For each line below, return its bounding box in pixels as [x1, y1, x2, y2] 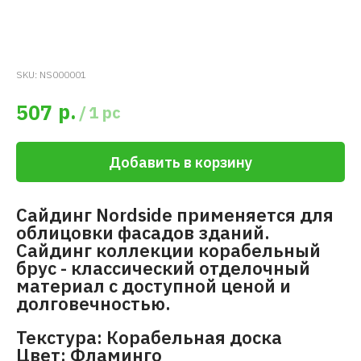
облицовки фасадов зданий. [16, 221, 270, 245]
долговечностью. [16, 292, 171, 316]
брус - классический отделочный [16, 256, 310, 280]
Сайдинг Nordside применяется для [16, 203, 334, 227]
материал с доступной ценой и [16, 274, 291, 298]
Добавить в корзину [109, 152, 252, 172]
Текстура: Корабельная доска [16, 326, 282, 350]
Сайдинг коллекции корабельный [16, 239, 321, 263]
